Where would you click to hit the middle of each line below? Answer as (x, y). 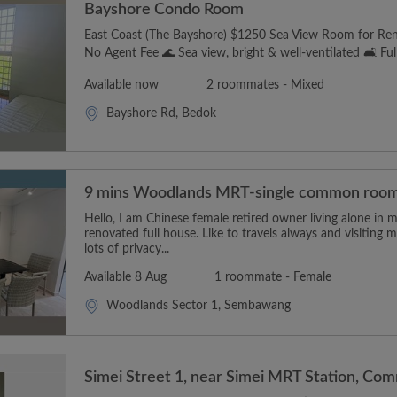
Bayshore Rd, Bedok (161, 113)
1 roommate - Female (273, 278)
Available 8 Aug (125, 278)
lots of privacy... (127, 249)
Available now (121, 85)
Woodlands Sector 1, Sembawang (198, 306)
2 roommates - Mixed (265, 85)
